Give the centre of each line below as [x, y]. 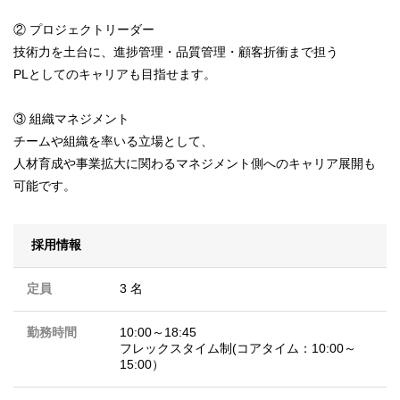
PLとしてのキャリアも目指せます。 [115, 74]
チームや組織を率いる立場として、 [113, 141]
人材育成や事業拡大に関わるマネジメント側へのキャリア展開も [195, 163]
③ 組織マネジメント [71, 119]
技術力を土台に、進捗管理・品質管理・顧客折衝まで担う [176, 52]
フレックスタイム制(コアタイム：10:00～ [238, 348]
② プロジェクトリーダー [84, 29]
